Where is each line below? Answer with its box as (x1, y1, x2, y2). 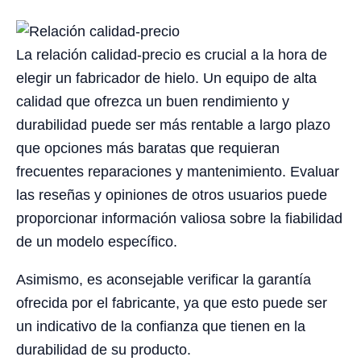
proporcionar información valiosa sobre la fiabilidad (16, 210, 342, 226)
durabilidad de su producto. (16, 341, 191, 358)
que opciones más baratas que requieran (16, 139, 280, 156)
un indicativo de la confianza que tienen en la (16, 317, 305, 334)
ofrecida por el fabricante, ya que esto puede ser (16, 294, 327, 311)
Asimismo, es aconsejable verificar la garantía (16, 271, 311, 288)
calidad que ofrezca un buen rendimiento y (16, 93, 289, 110)
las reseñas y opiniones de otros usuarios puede (16, 186, 327, 203)
